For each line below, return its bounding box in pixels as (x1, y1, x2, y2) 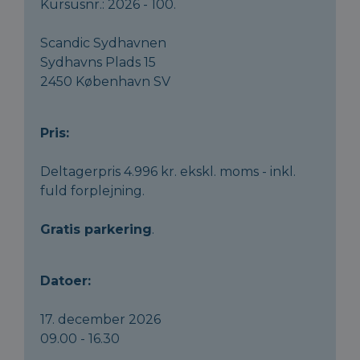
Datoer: (40, 273, 91, 288)
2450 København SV (40, 74, 170, 89)
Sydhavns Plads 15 (40, 55, 156, 70)
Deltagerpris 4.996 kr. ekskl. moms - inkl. (40, 164, 296, 179)
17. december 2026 (40, 312, 161, 327)
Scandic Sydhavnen (40, 35, 166, 51)
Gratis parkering (40, 222, 152, 237)
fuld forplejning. (40, 183, 145, 198)
